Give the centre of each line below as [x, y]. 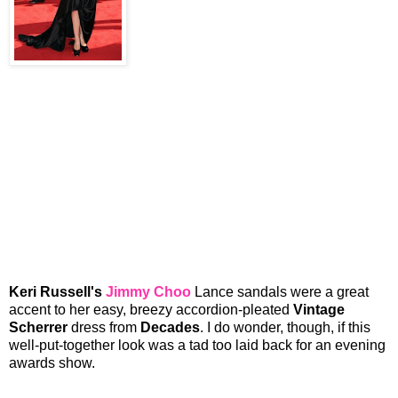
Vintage [319, 309]
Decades [170, 327]
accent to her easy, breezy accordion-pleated [151, 309]
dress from [104, 327]
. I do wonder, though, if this [285, 327]
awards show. [52, 362]
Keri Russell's [56, 291]
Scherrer [38, 327]
